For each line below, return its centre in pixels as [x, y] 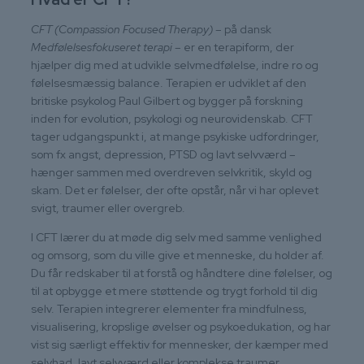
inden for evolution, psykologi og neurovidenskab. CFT [172, 118]
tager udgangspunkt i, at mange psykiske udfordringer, [175, 136]
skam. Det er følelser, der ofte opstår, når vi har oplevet [175, 190]
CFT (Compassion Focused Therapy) [122, 29]
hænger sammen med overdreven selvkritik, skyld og [171, 172]
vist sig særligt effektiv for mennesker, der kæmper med [180, 344]
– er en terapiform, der [233, 47]
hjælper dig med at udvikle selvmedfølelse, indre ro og [175, 65]
